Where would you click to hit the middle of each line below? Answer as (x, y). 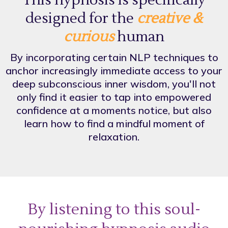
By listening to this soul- (114, 209)
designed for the (81, 18)
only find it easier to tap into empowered (114, 97)
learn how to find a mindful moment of (114, 123)
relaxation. (114, 137)
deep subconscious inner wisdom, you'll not (114, 84)
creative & (170, 18)
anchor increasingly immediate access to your (114, 70)
